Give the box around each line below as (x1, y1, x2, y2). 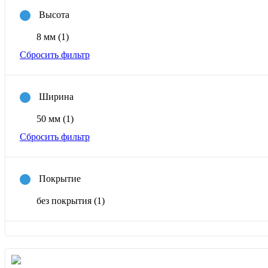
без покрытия (36, 196, 94, 206)
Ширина (39, 91, 74, 102)
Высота (39, 9, 69, 20)
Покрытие (39, 173, 81, 184)
